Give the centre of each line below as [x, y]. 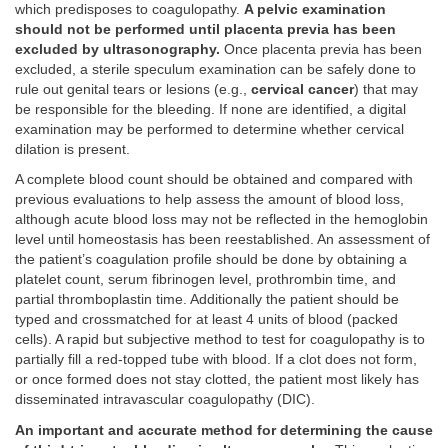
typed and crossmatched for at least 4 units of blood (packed [206, 319]
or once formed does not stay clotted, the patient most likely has [217, 379]
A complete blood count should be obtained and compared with [214, 179]
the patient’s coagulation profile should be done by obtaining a [211, 259]
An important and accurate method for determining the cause [224, 430]
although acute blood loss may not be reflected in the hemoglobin [221, 219]
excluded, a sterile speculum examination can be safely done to [215, 69]
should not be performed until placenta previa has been [205, 29]
